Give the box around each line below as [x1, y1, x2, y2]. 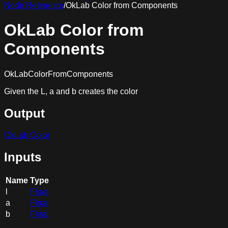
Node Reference [4, 1, 64, 10]
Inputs [4, 150, 41, 164]
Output [4, 106, 45, 120]
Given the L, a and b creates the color [4, 87, 138, 96]
